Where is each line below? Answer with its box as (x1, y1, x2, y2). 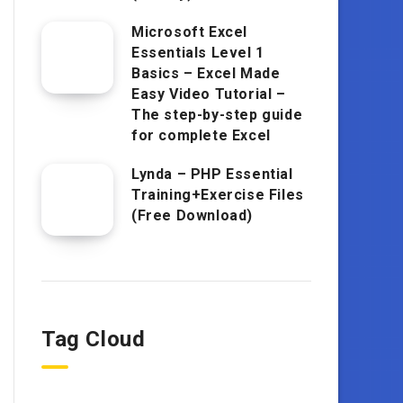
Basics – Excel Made (131, 64, 281, 82)
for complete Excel (131, 126, 271, 144)
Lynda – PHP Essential (131, 165, 293, 183)
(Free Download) (131, 206, 253, 224)
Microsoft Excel (131, 22, 247, 40)
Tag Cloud (41, 326, 146, 352)
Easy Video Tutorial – (131, 85, 286, 103)
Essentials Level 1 (131, 43, 264, 61)
